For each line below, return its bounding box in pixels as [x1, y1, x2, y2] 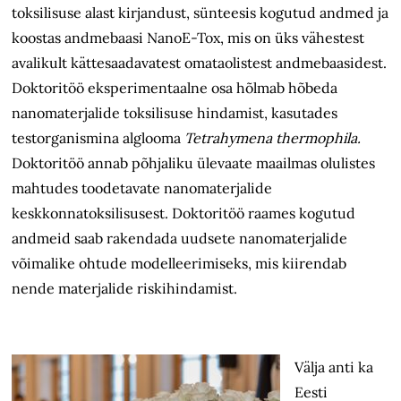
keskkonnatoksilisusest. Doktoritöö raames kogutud [12, 204, 356, 223]
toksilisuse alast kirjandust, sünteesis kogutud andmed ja [12, 4, 389, 22]
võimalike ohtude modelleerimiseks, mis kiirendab [12, 254, 347, 273]
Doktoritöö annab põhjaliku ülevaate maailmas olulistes [12, 154, 376, 173]
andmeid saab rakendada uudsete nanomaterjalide [12, 229, 348, 248]
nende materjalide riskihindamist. [12, 279, 238, 298]
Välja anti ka [294, 358, 374, 377]
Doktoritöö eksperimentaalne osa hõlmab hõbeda [12, 79, 338, 98]
